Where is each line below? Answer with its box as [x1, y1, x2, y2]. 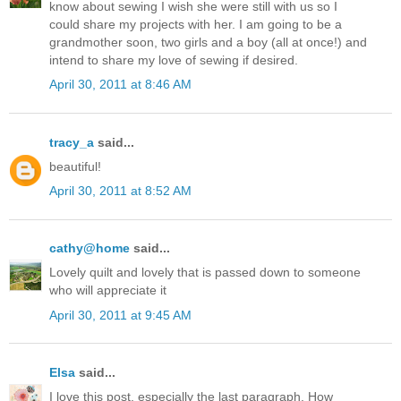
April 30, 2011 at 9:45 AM [49, 307, 192, 322]
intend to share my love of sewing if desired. [49, 53, 298, 68]
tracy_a [49, 134, 94, 149]
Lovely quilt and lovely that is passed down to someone [49, 265, 361, 280]
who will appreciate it [49, 283, 166, 298]
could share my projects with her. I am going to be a [49, 17, 342, 32]
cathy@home [49, 241, 130, 256]
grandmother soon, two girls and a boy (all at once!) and [49, 35, 367, 50]
